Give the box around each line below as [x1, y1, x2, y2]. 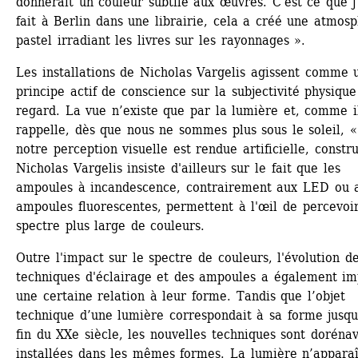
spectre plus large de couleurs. [16, 217, 205, 233]
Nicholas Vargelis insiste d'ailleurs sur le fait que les [16, 160, 340, 176]
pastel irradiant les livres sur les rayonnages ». [16, 32, 306, 48]
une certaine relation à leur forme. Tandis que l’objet [16, 288, 345, 304]
